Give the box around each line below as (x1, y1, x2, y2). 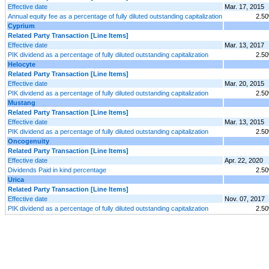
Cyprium (8, 22, 35, 29)
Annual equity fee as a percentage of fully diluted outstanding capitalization (8, 12, 222, 20)
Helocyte (8, 60, 35, 68)
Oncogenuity (8, 137, 49, 145)
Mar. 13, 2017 (225, 41, 264, 49)
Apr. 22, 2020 (225, 156, 263, 164)
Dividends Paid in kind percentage (8, 166, 106, 174)
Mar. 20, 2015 (225, 79, 264, 87)
